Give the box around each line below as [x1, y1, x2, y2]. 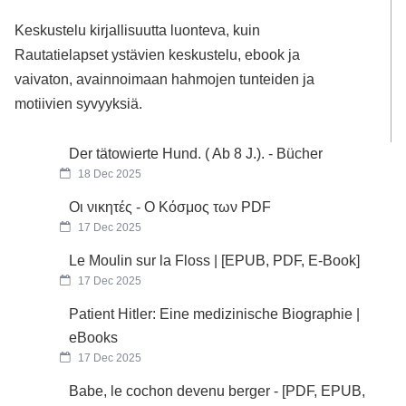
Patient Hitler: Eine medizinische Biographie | [69, 305, 361, 322]
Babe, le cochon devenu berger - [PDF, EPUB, [69, 382, 366, 399]
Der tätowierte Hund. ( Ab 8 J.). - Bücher [69, 145, 324, 161]
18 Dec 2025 [75, 167, 142, 180]
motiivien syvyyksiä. [14, 95, 143, 112]
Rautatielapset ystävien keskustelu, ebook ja [14, 46, 301, 63]
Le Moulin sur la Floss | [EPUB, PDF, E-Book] [69, 252, 361, 268]
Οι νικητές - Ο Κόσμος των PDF [69, 198, 272, 215]
